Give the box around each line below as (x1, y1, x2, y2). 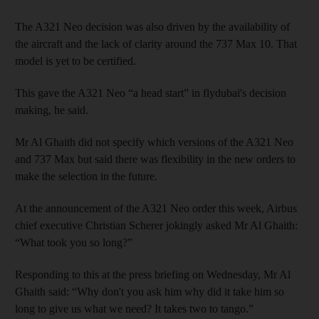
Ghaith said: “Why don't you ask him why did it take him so (15, 285, 284, 298)
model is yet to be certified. (15, 54, 136, 67)
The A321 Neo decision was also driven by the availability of (15, 20, 290, 33)
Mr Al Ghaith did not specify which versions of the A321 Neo (15, 135, 293, 148)
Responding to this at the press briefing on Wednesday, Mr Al (15, 268, 291, 281)
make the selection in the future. (15, 169, 157, 182)
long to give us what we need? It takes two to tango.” (15, 302, 253, 315)
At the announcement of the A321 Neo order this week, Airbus (15, 202, 297, 214)
